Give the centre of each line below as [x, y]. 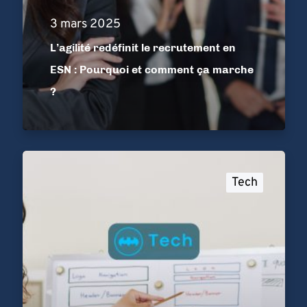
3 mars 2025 [85, 24]
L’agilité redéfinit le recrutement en [143, 48]
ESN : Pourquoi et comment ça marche [151, 70]
